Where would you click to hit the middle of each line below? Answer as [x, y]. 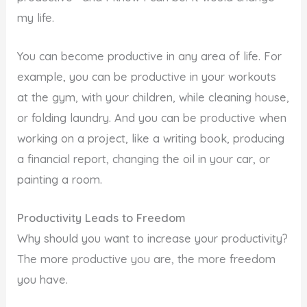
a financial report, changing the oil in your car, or [144, 159]
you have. [43, 280]
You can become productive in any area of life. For [150, 57]
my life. [36, 17]
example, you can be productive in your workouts [147, 77]
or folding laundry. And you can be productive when [152, 118]
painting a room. [60, 180]
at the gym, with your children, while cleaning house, [153, 98]
